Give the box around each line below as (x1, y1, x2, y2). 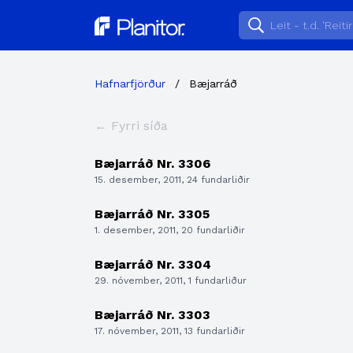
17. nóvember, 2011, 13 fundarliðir (95, 325, 245, 336)
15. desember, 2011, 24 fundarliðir (95, 174, 250, 185)
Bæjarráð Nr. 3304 (95, 257, 211, 272)
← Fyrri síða (95, 118, 168, 133)
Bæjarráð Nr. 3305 (95, 206, 210, 221)
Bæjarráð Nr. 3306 (95, 156, 210, 171)
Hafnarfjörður (95, 77, 165, 90)
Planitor (94, 16, 141, 32)
